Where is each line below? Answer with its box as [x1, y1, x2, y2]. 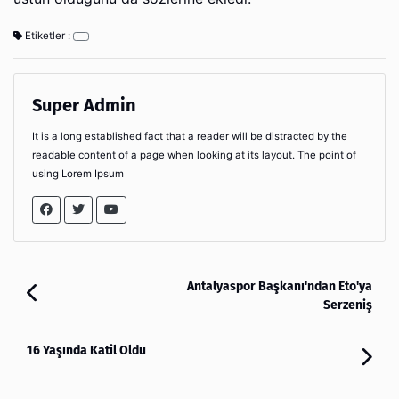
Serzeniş [323, 297, 372, 313]
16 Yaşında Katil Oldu [27, 342, 146, 358]
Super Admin [32, 94, 136, 116]
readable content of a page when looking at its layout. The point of [32, 148, 356, 161]
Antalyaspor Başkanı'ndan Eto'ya [187, 278, 372, 294]
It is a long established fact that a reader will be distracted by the [32, 129, 347, 142]
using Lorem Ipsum [32, 167, 124, 180]
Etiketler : [22, 28, 73, 42]
